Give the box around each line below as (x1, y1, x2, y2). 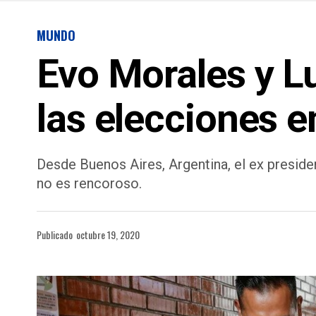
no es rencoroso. (37, 175, 142, 192)
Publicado (37, 227, 73, 242)
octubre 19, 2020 (76, 227, 140, 242)
